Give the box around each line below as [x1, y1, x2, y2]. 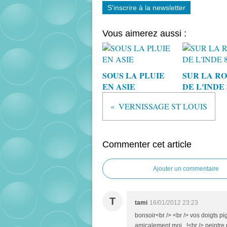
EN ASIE [102, 81, 135, 92]
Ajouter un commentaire [153, 165, 219, 172]
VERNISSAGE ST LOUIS [119, 101, 207, 111]
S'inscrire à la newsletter [107, 4, 185, 12]
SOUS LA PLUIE [102, 69, 165, 81]
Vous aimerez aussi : [102, 28, 186, 39]
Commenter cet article [102, 139, 192, 149]
